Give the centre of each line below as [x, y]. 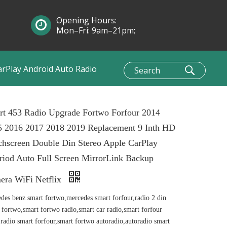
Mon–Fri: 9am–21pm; [96, 30]
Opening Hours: [86, 20]
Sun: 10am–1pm [86, 41]
